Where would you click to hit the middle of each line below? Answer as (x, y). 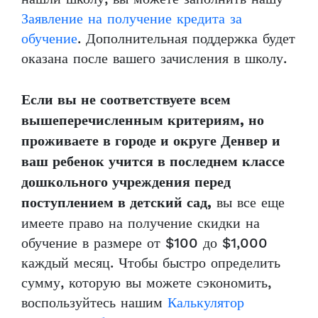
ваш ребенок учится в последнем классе (153, 162)
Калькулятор (206, 303)
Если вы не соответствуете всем (126, 100)
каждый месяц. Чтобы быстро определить (151, 263)
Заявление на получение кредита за (132, 19)
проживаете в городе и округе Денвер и (151, 142)
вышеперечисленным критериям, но (143, 121)
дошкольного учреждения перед (126, 183)
